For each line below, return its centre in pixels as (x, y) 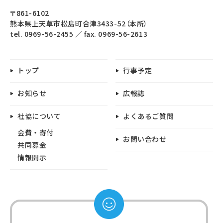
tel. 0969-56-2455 (42, 34)
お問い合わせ (145, 139)
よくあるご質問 (149, 116)
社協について (39, 116)
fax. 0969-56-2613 (116, 34)
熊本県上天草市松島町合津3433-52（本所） (79, 23)
